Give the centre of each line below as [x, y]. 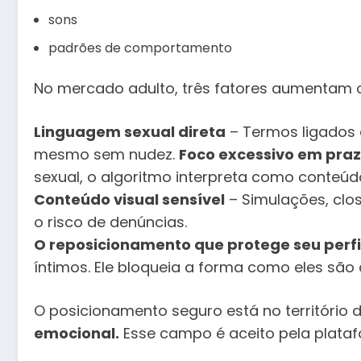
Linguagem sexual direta [130, 132]
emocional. [77, 333]
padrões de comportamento [140, 48]
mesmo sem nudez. [106, 155]
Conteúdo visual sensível [129, 200]
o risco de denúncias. [110, 222]
